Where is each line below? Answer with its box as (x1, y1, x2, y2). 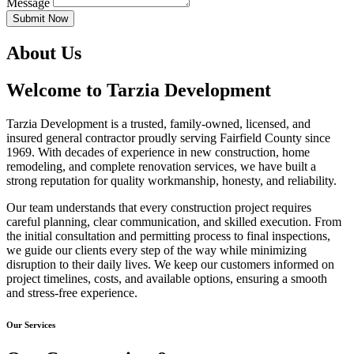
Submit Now (13, 12, 68, 24)
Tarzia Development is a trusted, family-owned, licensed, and (6, 116, 311, 130)
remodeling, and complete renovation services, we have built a (6, 159, 316, 173)
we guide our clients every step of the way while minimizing (6, 243, 307, 257)
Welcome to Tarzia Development (6, 79, 271, 100)
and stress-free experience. (6, 285, 137, 299)
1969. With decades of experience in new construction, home (6, 145, 310, 159)
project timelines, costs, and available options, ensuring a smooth (6, 271, 327, 285)
